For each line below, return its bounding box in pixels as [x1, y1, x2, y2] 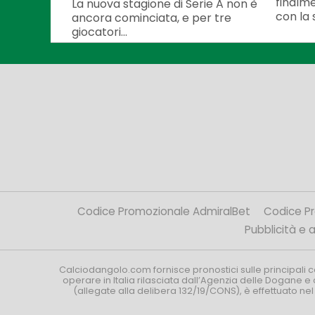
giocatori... [72, 23, 127, 40]
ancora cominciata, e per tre [72, 9, 231, 26]
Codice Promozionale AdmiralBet [77, 203, 250, 219]
